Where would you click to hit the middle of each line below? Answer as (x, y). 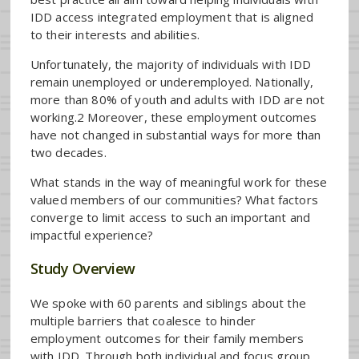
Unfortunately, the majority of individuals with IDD (171, 64)
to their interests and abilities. (115, 34)
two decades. (68, 152)
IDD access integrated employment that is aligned (172, 16)
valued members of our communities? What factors (174, 199)
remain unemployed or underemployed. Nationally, (171, 81)
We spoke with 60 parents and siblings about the (168, 303)
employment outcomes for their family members (167, 338)
